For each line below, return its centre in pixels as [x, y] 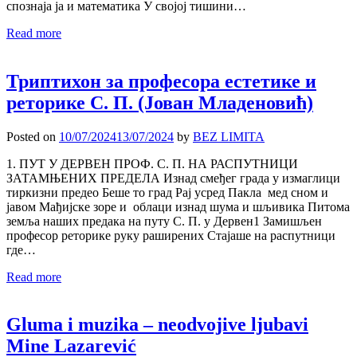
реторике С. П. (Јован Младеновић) [160, 102]
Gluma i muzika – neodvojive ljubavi [157, 325]
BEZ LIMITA [229, 136]
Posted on [33, 136]
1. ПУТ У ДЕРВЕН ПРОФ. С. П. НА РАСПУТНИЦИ [152, 163]
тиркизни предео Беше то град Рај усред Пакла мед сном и [167, 192]
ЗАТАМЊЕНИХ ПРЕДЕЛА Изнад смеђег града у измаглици [173, 178]
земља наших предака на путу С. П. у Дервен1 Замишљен [164, 221]
